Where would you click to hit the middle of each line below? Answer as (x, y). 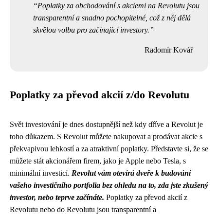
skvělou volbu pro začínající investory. (91, 30)
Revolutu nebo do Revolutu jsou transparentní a (83, 209)
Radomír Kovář (169, 50)
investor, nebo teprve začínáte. (57, 197)
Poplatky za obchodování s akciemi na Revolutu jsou (118, 6)
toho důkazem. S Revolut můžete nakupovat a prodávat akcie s (106, 136)
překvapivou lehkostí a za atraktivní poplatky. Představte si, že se (109, 149)
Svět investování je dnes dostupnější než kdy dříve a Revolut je (106, 124)
